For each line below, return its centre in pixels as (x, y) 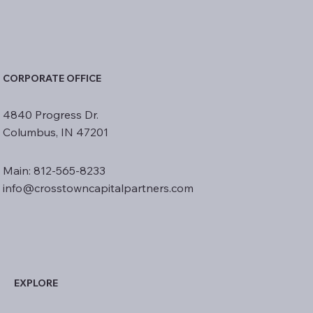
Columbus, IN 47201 (55, 132)
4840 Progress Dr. (50, 115)
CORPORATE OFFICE (52, 79)
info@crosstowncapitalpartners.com (98, 188)
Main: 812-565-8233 (54, 171)
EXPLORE (36, 283)
